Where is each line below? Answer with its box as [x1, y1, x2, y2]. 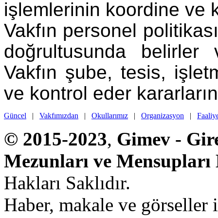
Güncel [4, 111, 26, 120]
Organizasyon [141, 111, 184, 120]
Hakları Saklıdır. [4, 172, 130, 193]
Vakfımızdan [39, 111, 78, 120]
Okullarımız [91, 111, 128, 120]
